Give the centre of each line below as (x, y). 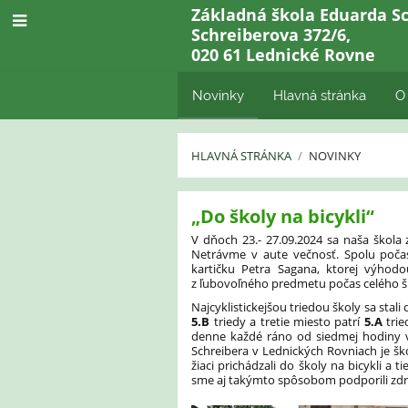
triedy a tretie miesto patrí (287, 322)
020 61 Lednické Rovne (284, 54)
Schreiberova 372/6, (271, 34)
